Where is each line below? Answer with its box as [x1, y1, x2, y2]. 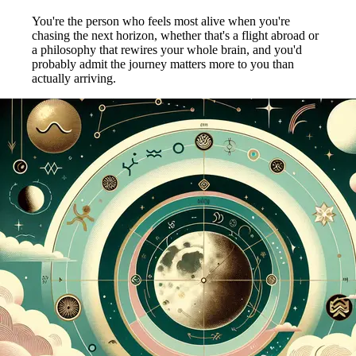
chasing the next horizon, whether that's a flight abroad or [32, 28, 319, 42]
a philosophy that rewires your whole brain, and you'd [32, 42, 302, 56]
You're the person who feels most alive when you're [32, 14, 290, 28]
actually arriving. [32, 71, 116, 85]
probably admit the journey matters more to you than [32, 56, 294, 71]
